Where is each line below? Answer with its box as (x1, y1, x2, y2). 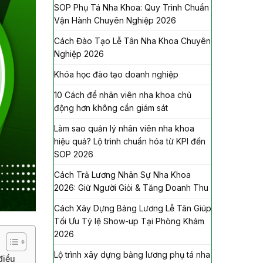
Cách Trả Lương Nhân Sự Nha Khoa (54, 169, 191, 180)
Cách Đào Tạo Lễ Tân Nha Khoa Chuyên (54, 35, 211, 46)
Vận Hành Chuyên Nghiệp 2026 (54, 15, 176, 25)
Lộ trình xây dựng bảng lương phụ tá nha (54, 249, 210, 259)
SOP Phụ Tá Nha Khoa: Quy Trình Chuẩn (54, 2, 209, 12)
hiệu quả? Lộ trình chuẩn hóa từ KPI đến (54, 136, 205, 146)
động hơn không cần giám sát (54, 102, 168, 113)
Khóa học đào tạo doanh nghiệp (54, 69, 178, 79)
